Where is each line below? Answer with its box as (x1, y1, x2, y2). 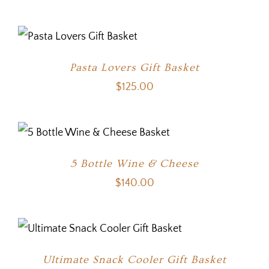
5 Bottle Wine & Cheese (70, 157, 199, 171)
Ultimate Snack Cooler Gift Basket (43, 253, 226, 267)
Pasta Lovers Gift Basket (70, 61, 199, 74)
